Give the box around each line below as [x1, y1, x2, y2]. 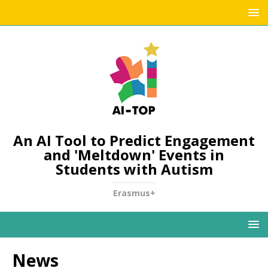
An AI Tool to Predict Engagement [13, 130, 255, 150]
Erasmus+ [112, 187, 156, 199]
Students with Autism [55, 159, 213, 179]
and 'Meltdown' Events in [44, 145, 224, 165]
